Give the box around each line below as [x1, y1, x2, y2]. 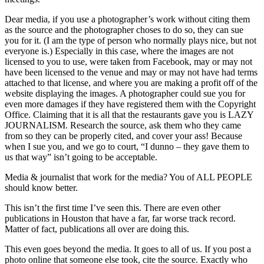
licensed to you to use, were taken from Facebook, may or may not [5, 56, 252, 67]
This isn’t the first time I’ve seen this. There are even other [5, 202, 220, 213]
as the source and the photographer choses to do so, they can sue [5, 24, 243, 35]
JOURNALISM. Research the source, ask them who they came [5, 120, 241, 130]
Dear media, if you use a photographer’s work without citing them [5, 14, 250, 24]
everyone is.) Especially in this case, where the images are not [5, 45, 233, 56]
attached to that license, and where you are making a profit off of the [5, 77, 258, 88]
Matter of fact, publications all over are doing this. [5, 223, 189, 234]
